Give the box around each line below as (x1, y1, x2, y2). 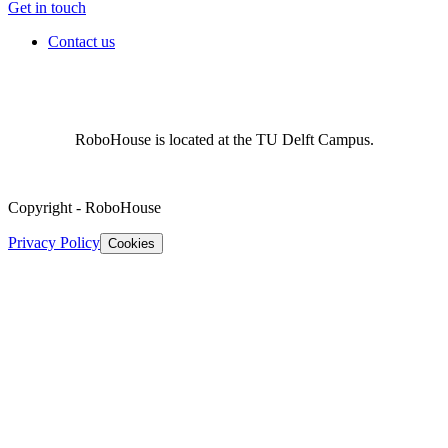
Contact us (48, 32, 115, 50)
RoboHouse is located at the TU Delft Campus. (74, 130, 374, 148)
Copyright (8, 198, 72, 216)
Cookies (108, 235, 155, 251)
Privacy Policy (8, 233, 100, 251)
